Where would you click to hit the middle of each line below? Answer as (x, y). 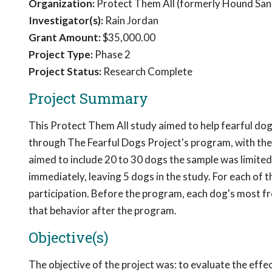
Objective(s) (69, 237)
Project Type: (61, 54)
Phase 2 (112, 54)
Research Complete (147, 71)
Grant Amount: (65, 37)
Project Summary (88, 98)
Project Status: (65, 71)
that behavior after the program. (103, 210)
